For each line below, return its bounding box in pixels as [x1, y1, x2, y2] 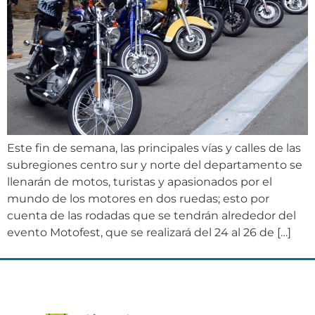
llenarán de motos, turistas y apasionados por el [7, 174, 272, 188]
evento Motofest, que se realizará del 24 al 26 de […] [7, 225, 291, 239]
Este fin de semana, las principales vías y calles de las [7, 141, 301, 155]
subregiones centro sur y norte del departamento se [7, 157, 302, 172]
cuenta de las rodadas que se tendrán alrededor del [7, 208, 296, 222]
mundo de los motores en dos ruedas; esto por [7, 191, 269, 205]
